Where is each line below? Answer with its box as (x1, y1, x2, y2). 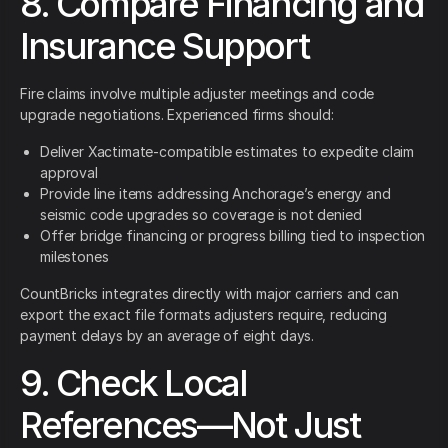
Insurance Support (20, 24, 309, 69)
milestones (40, 248, 109, 266)
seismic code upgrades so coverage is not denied (40, 206, 362, 224)
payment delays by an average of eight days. (20, 327, 315, 345)
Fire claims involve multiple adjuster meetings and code (20, 85, 375, 103)
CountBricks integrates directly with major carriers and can (20, 285, 399, 303)
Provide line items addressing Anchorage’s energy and (40, 185, 391, 203)
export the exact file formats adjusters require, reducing (20, 306, 387, 324)
